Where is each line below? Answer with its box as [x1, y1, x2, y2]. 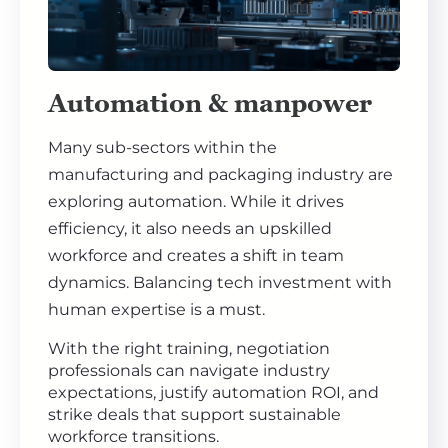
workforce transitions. [48, 427, 219, 446]
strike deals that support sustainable [48, 405, 341, 424]
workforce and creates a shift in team [48, 246, 344, 265]
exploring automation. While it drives [48, 192, 344, 211]
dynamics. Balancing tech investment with [48, 273, 392, 292]
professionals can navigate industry [48, 361, 330, 380]
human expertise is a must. [48, 300, 265, 319]
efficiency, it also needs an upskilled [48, 219, 332, 238]
